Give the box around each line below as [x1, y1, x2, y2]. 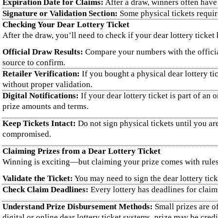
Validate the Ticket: [2, 174, 73, 183]
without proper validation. [2, 80, 92, 89]
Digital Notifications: [2, 91, 79, 100]
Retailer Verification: [2, 69, 80, 78]
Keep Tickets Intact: [2, 119, 76, 128]
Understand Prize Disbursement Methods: [2, 202, 153, 211]
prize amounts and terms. [2, 102, 89, 111]
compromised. [2, 129, 51, 139]
